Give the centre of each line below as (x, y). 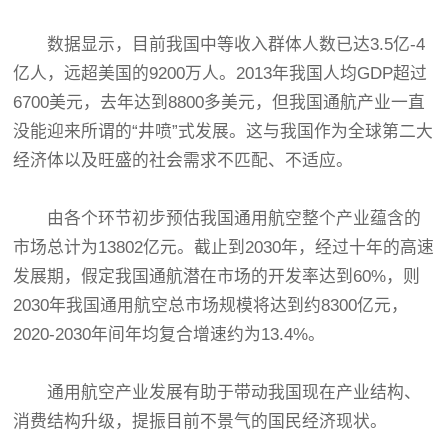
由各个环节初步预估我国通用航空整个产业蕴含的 (217, 218)
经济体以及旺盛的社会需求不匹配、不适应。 (183, 160)
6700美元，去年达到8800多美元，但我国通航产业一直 (219, 102)
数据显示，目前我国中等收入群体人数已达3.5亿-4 (219, 44)
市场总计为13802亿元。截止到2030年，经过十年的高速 (224, 247)
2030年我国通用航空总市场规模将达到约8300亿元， (211, 305)
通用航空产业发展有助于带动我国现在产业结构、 (217, 392)
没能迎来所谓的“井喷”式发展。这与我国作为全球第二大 (223, 131)
